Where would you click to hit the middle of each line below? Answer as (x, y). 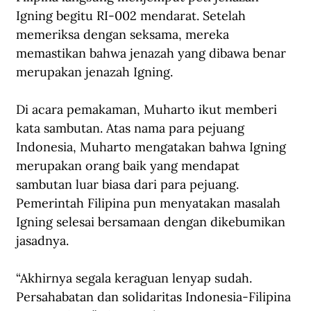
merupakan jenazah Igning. (96, 72)
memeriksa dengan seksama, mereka (124, 35)
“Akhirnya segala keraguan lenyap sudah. (136, 278)
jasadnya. (44, 241)
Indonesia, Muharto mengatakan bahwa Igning (153, 147)
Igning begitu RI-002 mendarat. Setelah (133, 16)
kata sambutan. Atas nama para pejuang (132, 128)
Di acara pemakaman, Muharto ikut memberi (148, 110)
